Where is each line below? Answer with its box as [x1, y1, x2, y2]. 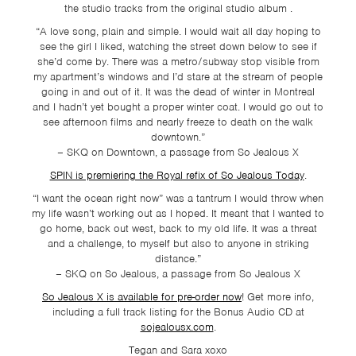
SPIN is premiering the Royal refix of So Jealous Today [49, 168, 304, 182]
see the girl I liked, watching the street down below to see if [39, 40, 317, 53]
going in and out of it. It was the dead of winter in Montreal [41, 85, 315, 99]
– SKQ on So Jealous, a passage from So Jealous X [56, 267, 300, 281]
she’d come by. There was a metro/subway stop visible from [37, 55, 319, 68]
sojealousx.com [140, 320, 214, 334]
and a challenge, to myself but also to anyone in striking [47, 237, 309, 250]
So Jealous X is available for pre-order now [42, 290, 242, 304]
